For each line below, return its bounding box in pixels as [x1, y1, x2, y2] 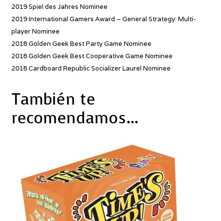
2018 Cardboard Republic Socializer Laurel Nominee [11, 64, 171, 73]
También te [11, 88, 95, 110]
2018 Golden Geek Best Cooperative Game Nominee [11, 52, 173, 61]
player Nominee [11, 27, 60, 36]
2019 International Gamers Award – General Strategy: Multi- [11, 15, 196, 24]
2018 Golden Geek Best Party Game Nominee [11, 39, 151, 48]
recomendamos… [11, 107, 139, 129]
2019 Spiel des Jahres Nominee [11, 2, 108, 11]
